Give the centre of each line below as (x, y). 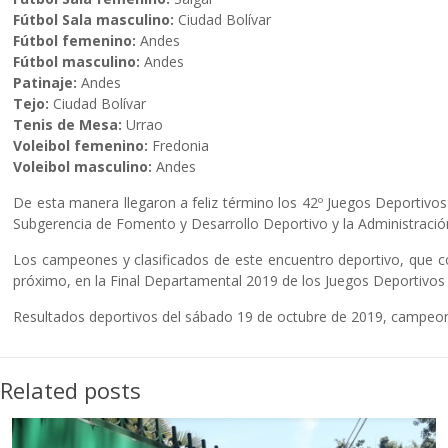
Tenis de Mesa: (68, 124)
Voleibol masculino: (83, 166)
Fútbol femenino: (75, 40)
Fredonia (179, 145)
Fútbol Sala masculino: (94, 19)
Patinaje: (45, 82)
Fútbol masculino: (77, 61)
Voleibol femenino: (81, 145)
